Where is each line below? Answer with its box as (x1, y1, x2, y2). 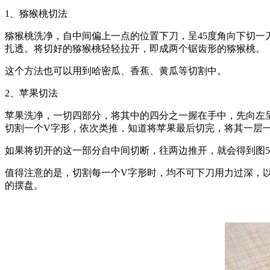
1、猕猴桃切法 (5, 8, 67, 19)
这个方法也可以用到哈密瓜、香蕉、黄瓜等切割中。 (5, 65, 227, 76)
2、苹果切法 (5, 87, 58, 98)
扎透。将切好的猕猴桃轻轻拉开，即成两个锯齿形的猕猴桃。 (5, 43, 265, 54)
